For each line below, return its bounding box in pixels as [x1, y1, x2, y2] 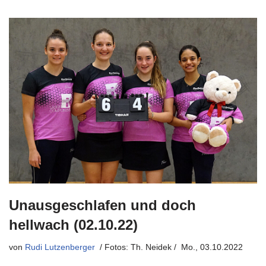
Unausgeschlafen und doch [9, 197, 196, 213]
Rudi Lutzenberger [25, 242, 95, 252]
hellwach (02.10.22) [9, 216, 138, 233]
